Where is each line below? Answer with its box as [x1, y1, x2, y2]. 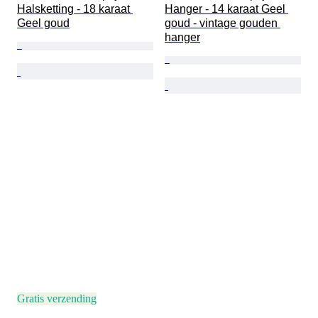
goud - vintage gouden [165, 17, 280, 30]
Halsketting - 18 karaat [17, 3, 133, 16]
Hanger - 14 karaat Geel [165, 3, 288, 16]
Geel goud [17, 17, 70, 30]
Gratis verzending [17, 292, 97, 305]
